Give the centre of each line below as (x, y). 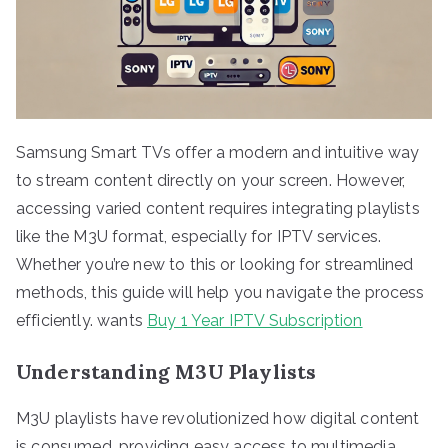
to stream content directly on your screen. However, (211, 180)
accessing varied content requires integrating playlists (218, 208)
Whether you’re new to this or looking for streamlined (215, 264)
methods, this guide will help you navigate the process (220, 292)
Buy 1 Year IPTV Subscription (255, 320)
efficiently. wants (82, 320)
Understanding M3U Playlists (166, 371)
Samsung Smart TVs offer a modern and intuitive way (218, 152)
